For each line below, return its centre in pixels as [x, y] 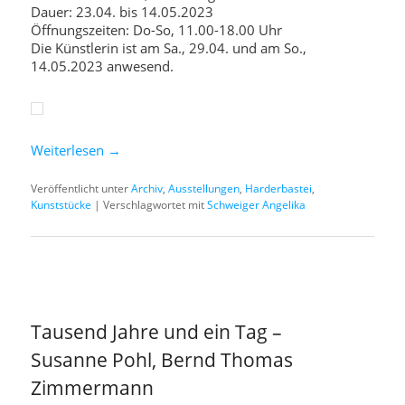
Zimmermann [93, 387]
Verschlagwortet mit [154, 205]
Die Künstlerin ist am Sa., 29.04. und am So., [169, 48]
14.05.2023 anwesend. [103, 66]
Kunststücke [61, 205]
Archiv [147, 189]
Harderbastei [279, 189]
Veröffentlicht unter [80, 189]
